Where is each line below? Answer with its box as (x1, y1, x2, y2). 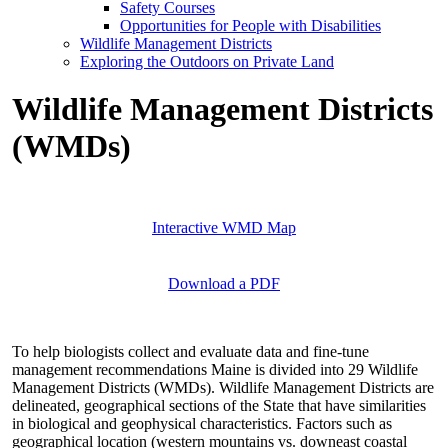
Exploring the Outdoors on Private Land (80, 52, 334, 70)
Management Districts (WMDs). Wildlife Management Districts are (12, 378, 434, 396)
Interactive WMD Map (152, 218, 296, 236)
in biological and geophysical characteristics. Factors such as (12, 414, 392, 432)
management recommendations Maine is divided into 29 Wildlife (12, 360, 418, 378)
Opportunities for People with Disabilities (120, 16, 381, 34)
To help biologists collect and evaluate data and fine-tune (12, 342, 369, 360)
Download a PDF (168, 274, 280, 292)
